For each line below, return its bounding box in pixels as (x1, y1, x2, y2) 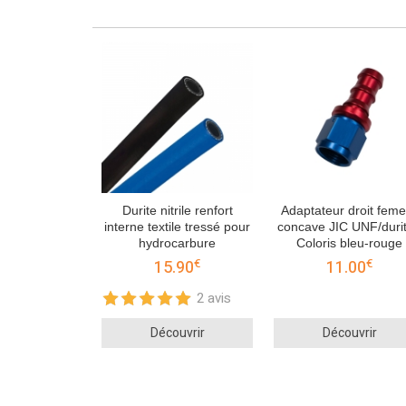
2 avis (197, 288, 231, 309)
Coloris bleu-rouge (296, 236, 402, 251)
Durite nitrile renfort (121, 203, 233, 218)
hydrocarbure (139, 236, 216, 251)
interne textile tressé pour (104, 219, 250, 235)
